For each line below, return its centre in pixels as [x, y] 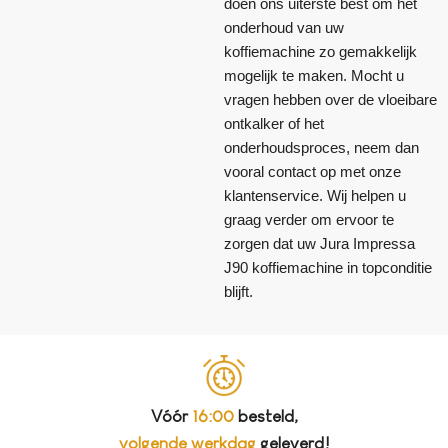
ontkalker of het [274, 123]
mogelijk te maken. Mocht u [314, 75]
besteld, [265, 417]
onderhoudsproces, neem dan [321, 147]
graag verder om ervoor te [309, 219]
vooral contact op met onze [312, 171]
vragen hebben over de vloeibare [330, 99]
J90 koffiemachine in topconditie [328, 267]
